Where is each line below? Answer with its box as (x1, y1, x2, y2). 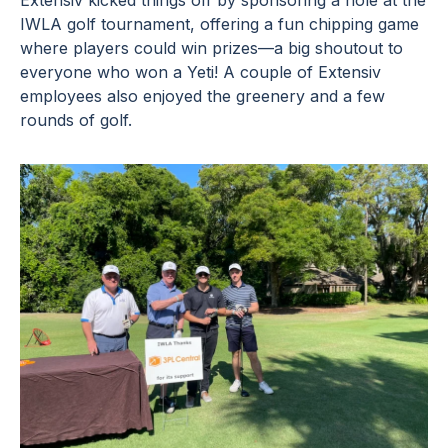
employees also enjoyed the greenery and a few (20, 86, 385, 106)
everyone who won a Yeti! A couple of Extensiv (20, 62, 381, 82)
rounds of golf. (20, 110, 132, 130)
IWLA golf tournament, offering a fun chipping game (20, 14, 419, 34)
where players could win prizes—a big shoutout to (20, 38, 403, 58)
